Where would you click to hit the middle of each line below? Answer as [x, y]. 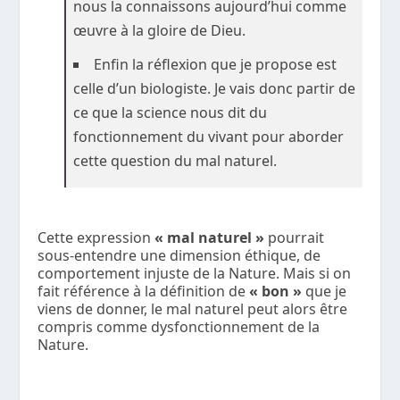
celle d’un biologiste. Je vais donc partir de [215, 88]
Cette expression [96, 237]
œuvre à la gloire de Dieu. [160, 30]
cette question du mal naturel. [175, 160]
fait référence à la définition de [144, 291]
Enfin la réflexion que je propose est [216, 64]
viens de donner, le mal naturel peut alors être [193, 308]
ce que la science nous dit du [171, 112]
